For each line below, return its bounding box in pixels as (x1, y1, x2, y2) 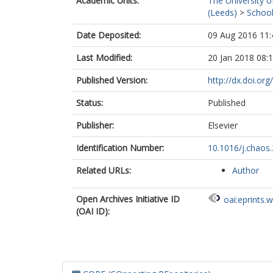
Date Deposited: (76, 29, 141, 41)
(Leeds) (208, 7, 237, 18)
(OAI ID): (76, 205, 110, 217)
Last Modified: (76, 52, 132, 63)
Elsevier (208, 119, 238, 131)
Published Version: (76, 74, 147, 86)
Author (232, 165, 259, 176)
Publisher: (76, 119, 114, 131)
